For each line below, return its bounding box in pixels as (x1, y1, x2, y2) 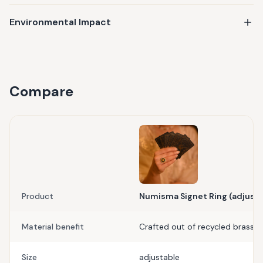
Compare (9, 82, 73, 100)
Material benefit (22, 221, 84, 232)
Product (22, 191, 53, 201)
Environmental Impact (9, 16, 111, 28)
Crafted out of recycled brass (139, 221, 254, 232)
